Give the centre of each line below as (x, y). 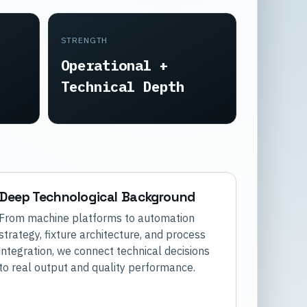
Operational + (114, 65)
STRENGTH (84, 40)
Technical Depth (122, 86)
